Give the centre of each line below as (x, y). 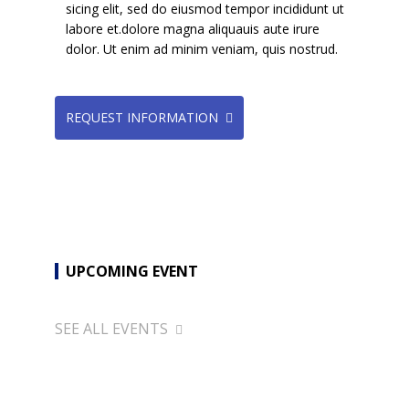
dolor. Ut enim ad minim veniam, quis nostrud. (202, 49)
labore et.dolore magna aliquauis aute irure (193, 29)
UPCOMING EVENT (132, 271)
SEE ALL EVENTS (111, 329)
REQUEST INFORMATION (142, 117)
